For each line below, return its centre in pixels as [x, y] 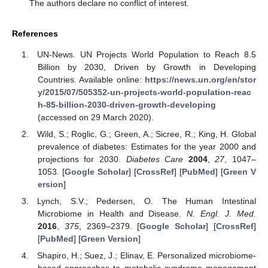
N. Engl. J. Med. [222, 214]
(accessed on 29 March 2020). [95, 117]
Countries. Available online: [91, 79]
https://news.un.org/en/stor [200, 79]
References [35, 34]
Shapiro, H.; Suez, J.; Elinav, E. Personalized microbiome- [147, 256]
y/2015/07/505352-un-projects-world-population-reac [144, 92]
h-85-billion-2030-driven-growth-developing [127, 104]
